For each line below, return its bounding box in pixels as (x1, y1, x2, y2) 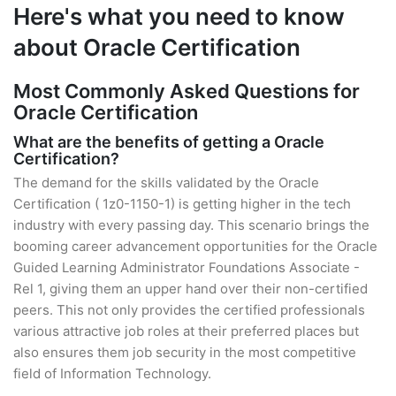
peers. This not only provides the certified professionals (13, 301, 365, 318)
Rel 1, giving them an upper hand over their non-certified (13, 280, 368, 297)
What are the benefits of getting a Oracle (13, 133, 324, 151)
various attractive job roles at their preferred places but (13, 323, 359, 339)
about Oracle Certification (13, 34, 301, 61)
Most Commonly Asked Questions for (13, 80, 360, 103)
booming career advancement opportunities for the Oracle (13, 238, 377, 255)
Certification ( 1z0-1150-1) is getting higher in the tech (13, 195, 351, 212)
